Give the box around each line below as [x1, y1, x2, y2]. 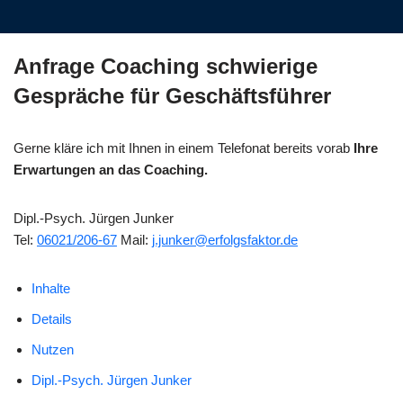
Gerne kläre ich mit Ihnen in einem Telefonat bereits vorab [13, 139, 354, 156]
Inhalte [31, 280, 70, 296]
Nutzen [31, 341, 74, 357]
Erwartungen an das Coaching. [13, 161, 215, 177]
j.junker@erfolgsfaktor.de [152, 231, 298, 247]
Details [31, 310, 72, 327]
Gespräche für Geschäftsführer [13, 83, 331, 108]
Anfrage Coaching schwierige [13, 53, 318, 78]
